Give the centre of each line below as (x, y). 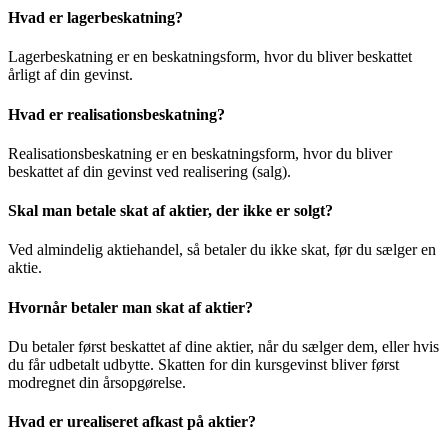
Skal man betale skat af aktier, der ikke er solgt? (170, 211)
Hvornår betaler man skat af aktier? (130, 307)
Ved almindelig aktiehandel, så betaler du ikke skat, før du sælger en (222, 250)
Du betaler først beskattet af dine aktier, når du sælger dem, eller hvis (223, 346)
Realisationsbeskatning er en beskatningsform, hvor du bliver (200, 153)
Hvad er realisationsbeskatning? (116, 114)
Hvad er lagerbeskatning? (95, 18)
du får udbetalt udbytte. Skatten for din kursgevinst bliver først (203, 364)
